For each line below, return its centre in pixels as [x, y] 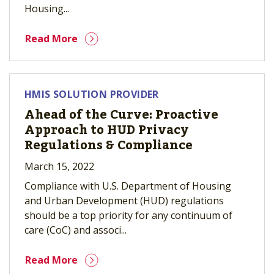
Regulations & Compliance [109, 146]
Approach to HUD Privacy [106, 130]
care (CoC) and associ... [76, 230]
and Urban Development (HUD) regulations [124, 201]
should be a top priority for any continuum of [128, 215]
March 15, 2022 [59, 166]
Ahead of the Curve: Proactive [121, 115]
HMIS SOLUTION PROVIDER [92, 94]
